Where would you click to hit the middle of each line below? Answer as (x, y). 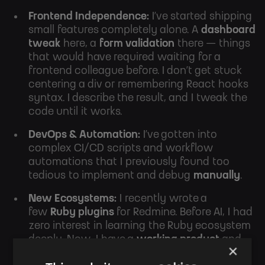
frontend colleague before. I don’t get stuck (135, 71)
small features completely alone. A (115, 30)
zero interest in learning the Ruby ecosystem (140, 226)
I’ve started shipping (201, 17)
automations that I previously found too (129, 162)
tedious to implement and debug (111, 176)
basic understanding (89, 253)
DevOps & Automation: (84, 135)
